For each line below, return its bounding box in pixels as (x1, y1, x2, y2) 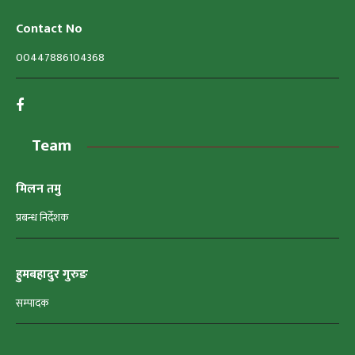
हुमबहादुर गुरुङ (16, 263, 88, 285)
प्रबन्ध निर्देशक (16, 208, 69, 227)
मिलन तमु (16, 177, 61, 200)
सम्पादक (16, 293, 49, 312)
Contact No (16, 17, 82, 40)
